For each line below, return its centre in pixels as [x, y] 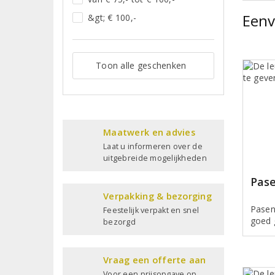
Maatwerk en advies [149, 132]
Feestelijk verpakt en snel [151, 210]
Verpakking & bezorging [157, 196]
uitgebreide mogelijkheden [155, 158]
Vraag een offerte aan [155, 260]
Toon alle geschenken [141, 65]
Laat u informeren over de [153, 146]
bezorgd [119, 222]
